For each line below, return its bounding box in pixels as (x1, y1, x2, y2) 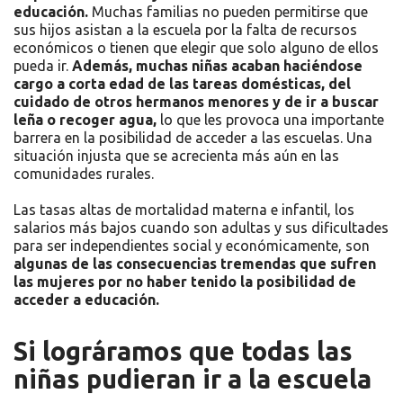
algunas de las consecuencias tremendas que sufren (13, 255, 376, 272)
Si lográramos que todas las (13, 336, 353, 365)
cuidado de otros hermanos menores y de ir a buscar (13, 93, 379, 110)
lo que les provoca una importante (157, 111, 384, 128)
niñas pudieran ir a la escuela (13, 363, 372, 393)
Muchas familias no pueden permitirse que (88, 3, 368, 20)
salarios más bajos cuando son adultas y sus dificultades (13, 219, 389, 236)
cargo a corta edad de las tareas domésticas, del (13, 75, 351, 92)
